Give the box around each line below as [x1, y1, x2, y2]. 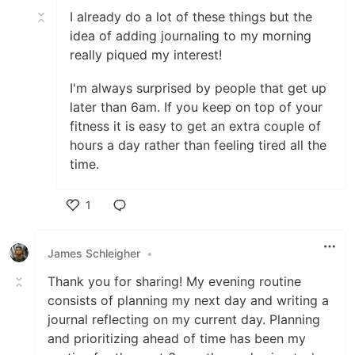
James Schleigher [48, 246, 140, 260]
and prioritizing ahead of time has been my [48, 330, 306, 347]
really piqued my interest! [70, 47, 222, 63]
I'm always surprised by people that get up [70, 80, 326, 97]
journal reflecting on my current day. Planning [48, 311, 320, 328]
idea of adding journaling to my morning [70, 28, 311, 44]
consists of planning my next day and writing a [48, 292, 329, 309]
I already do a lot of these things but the [70, 9, 312, 25]
